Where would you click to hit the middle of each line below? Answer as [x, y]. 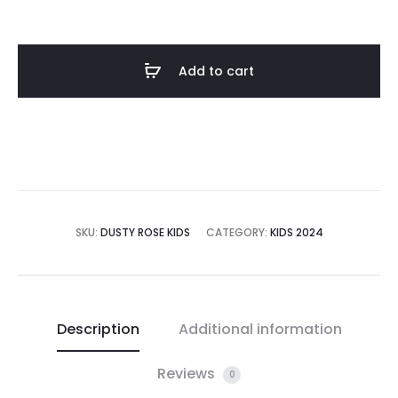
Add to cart [216, 72]
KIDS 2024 [296, 233]
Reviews [188, 374]
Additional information [260, 330]
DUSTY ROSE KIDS [145, 233]
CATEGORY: [238, 233]
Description [98, 330]
